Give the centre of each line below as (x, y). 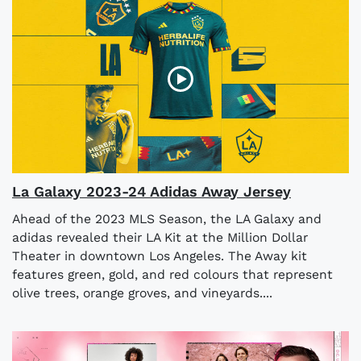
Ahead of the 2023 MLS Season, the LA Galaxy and (167, 219)
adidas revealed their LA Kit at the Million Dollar (160, 238)
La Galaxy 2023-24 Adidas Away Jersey (151, 192)
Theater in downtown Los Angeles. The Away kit (160, 256)
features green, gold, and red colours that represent (172, 275)
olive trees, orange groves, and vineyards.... (142, 293)
